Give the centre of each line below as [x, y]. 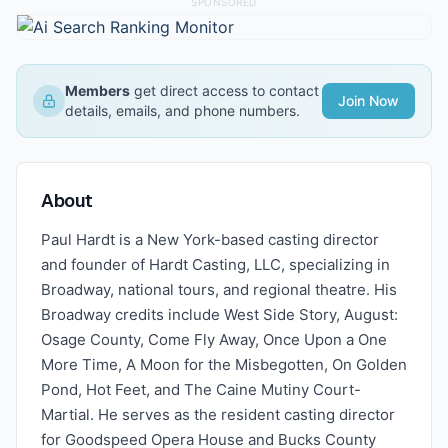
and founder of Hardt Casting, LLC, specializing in [215, 264]
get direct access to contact [224, 90]
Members [97, 90]
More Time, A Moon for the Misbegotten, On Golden [224, 364]
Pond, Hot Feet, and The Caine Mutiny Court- [201, 389]
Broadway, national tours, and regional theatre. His [219, 289]
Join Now [368, 100]
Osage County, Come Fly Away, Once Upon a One [214, 339]
